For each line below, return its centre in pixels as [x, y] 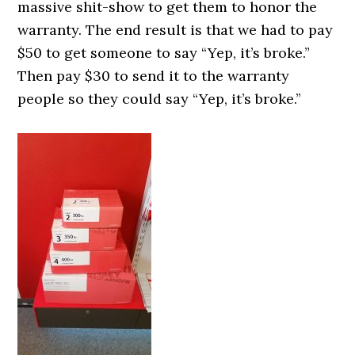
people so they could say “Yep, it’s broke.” [160, 99]
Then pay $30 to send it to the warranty [154, 76]
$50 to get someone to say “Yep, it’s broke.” [164, 53]
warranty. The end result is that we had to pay [176, 30]
